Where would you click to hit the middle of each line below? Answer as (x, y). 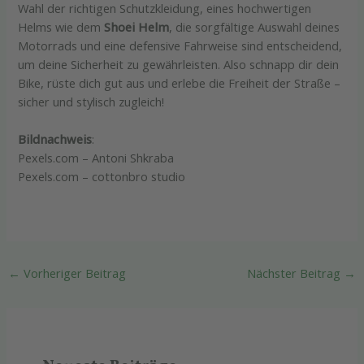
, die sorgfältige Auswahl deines (255, 26)
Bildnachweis (55, 139)
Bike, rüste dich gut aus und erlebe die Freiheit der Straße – (180, 82)
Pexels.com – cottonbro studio (102, 177)
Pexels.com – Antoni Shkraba (96, 158)
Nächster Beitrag (296, 273)
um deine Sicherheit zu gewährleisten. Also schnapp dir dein (179, 64)
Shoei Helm (137, 26)
